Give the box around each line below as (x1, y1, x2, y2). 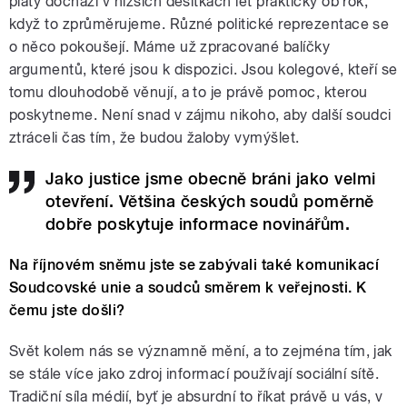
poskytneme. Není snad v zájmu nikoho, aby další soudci (9, 105, 392, 124)
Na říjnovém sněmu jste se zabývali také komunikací (9, 255, 380, 273)
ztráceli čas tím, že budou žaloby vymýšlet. (9, 128, 300, 146)
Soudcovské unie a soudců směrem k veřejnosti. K (9, 278, 367, 296)
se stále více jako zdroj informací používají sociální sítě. (9, 364, 380, 382)
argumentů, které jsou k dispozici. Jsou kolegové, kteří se (9, 60, 398, 78)
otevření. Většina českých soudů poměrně (45, 191, 374, 211)
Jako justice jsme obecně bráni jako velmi (45, 168, 376, 188)
